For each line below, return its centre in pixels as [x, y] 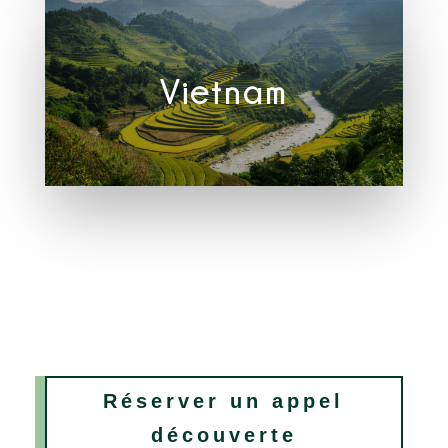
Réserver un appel [224, 401]
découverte [223, 435]
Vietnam [223, 91]
